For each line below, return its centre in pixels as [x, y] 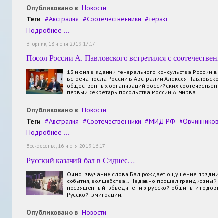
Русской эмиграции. [95, 194]
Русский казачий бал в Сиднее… [81, 160]
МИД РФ [162, 121]
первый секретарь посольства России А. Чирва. [132, 92]
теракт [158, 19]
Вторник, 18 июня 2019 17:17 [61, 44]
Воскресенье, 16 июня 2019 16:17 [66, 146]
